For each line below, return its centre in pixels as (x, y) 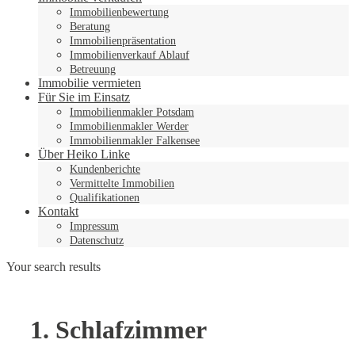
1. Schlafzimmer (118, 329)
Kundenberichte (105, 170)
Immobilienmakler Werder (129, 127)
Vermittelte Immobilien (122, 184)
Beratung (90, 27)
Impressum (94, 227)
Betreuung (93, 70)
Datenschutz (97, 241)
